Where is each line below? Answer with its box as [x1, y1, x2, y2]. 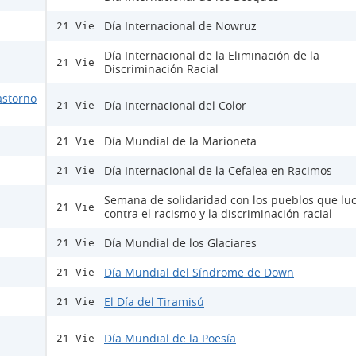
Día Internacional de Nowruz [104, 18, 257, 33]
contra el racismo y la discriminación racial [104, 206, 332, 221]
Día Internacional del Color [104, 97, 246, 113]
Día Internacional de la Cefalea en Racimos [104, 163, 332, 178]
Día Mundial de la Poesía [104, 330, 236, 346]
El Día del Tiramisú [104, 294, 204, 309]
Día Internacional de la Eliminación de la [104, 48, 319, 63]
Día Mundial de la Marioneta [104, 133, 257, 149]
